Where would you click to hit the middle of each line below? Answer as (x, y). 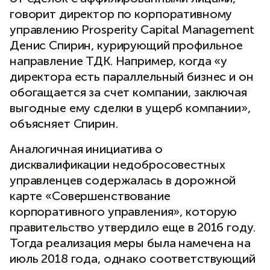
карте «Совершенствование (90, 196)
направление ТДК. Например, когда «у (119, 61)
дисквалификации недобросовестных (118, 165)
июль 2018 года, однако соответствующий (133, 259)
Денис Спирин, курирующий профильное (127, 46)
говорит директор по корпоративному (121, 14)
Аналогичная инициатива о (86, 149)
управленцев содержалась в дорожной (123, 181)
